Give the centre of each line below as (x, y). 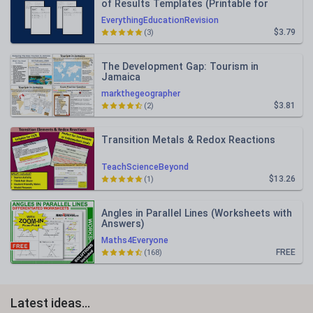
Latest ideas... (50, 303)
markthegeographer (141, 94)
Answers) (123, 224)
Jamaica (121, 77)
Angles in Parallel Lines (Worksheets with (197, 213)
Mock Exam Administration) (165, 14)
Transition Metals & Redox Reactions (188, 140)
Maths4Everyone (135, 240)
